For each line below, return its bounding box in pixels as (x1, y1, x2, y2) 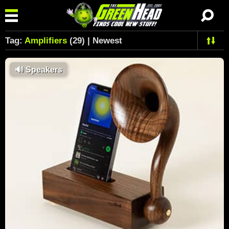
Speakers (24, 65, 62, 74)
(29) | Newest (67, 36, 122, 45)
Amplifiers (25, 36, 67, 45)
